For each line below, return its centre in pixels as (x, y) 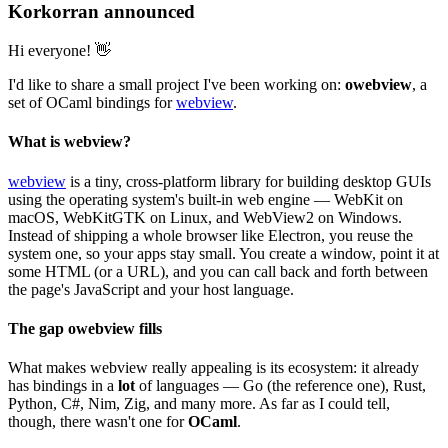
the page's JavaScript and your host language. (151, 289)
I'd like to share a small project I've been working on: (176, 85)
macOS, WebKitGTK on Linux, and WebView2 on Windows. (205, 217)
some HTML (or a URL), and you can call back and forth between (218, 271)
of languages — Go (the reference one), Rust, (280, 386)
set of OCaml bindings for (92, 103)
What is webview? (69, 142)
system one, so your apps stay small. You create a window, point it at (223, 253)
